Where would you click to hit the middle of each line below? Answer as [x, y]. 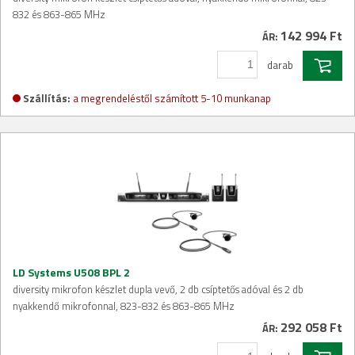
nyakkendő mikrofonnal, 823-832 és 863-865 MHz [124, 306]
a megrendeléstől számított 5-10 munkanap [172, 98]
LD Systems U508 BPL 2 [71, 272]
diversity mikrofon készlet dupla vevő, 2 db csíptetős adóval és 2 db [158, 289]
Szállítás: [47, 98]
